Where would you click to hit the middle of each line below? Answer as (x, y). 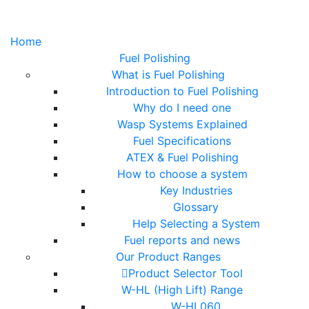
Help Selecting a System (196, 223)
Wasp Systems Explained (182, 124)
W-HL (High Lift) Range (182, 290)
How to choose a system (182, 174)
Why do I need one (182, 108)
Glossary (196, 207)
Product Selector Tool (186, 273)
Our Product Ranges (168, 257)
